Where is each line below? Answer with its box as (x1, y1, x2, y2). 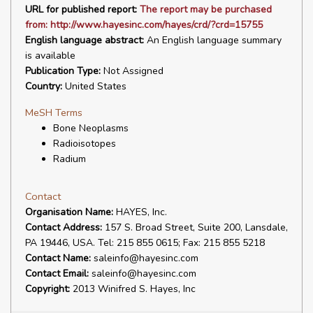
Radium (53, 152, 86, 166)
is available (25, 49, 75, 62)
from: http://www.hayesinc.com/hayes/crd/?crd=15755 (25, 18, 263, 31)
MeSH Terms (25, 105, 82, 119)
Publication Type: (25, 64, 101, 78)
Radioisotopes (53, 137, 116, 150)
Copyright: (25, 282, 70, 296)
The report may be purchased (140, 3, 272, 16)
